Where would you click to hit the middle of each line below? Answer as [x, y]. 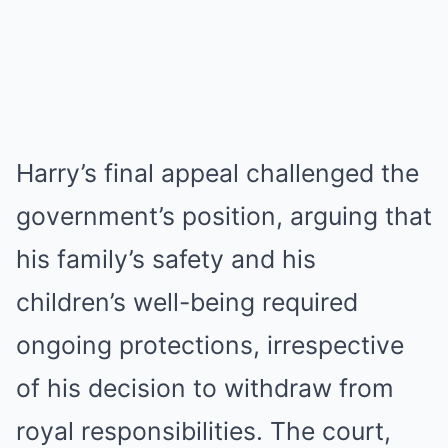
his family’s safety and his [166, 259]
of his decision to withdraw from [205, 388]
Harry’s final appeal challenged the [217, 173]
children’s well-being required [187, 302]
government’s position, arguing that [224, 216]
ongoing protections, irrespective [210, 345]
